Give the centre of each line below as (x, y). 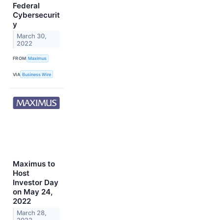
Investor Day (36, 183)
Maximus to (34, 164)
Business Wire (37, 74)
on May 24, (33, 192)
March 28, (32, 213)
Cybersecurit (36, 15)
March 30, (32, 36)
